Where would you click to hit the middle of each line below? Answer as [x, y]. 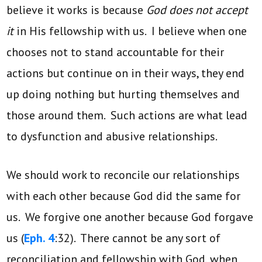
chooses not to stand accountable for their [116, 52]
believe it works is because [77, 10]
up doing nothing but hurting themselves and [123, 94]
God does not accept [197, 10]
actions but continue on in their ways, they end [126, 73]
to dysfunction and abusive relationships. [112, 136]
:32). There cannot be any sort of [138, 238]
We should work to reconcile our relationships [123, 175]
